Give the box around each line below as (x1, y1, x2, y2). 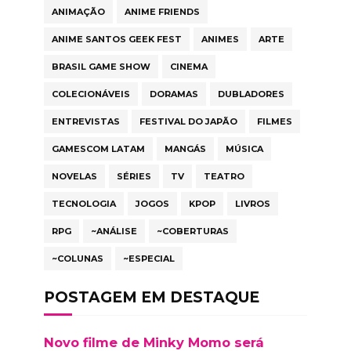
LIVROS (234, 197, 270, 209)
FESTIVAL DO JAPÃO (139, 115, 237, 127)
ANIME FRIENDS (124, 5, 200, 17)
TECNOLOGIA (51, 197, 116, 209)
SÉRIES (116, 170, 151, 182)
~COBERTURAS (156, 225, 229, 237)
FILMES (256, 115, 292, 127)
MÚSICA (225, 143, 263, 154)
